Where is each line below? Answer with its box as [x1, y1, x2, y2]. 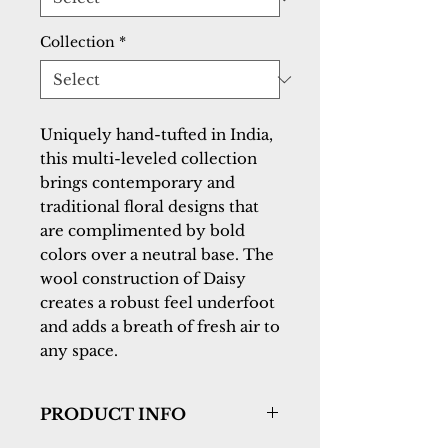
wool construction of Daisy [40, 269, 246, 288]
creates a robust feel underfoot [40, 293, 275, 312]
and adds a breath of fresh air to [40, 317, 280, 336]
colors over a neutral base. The [40, 245, 274, 264]
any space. [40, 341, 118, 360]
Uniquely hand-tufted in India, [40, 125, 273, 144]
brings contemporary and [40, 173, 235, 192]
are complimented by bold [40, 221, 245, 240]
